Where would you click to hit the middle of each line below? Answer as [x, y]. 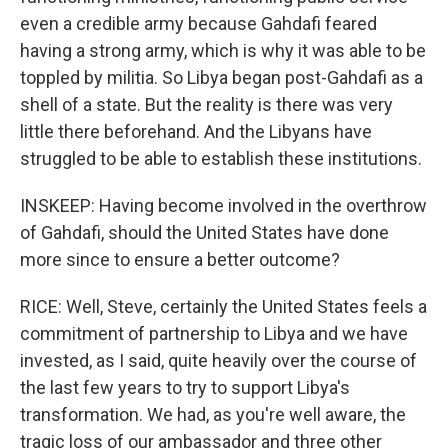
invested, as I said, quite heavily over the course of [218, 360]
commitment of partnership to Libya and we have [214, 333]
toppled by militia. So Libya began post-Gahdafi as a [221, 77]
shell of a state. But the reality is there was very [206, 104]
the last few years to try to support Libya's [185, 387]
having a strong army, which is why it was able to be [223, 50]
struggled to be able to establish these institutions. [221, 158]
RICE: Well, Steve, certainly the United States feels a [223, 306]
